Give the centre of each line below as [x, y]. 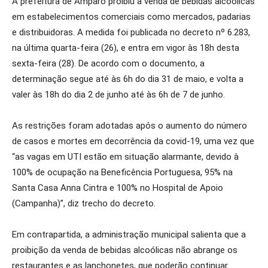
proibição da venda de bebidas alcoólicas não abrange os [125, 250]
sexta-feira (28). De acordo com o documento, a [108, 63]
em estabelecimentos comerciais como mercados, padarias [131, 17]
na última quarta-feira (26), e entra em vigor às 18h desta [126, 48]
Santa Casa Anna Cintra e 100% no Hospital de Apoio [118, 188]
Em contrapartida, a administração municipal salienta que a [129, 234]
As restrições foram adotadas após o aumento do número [130, 126]
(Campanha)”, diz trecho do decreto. [84, 203]
